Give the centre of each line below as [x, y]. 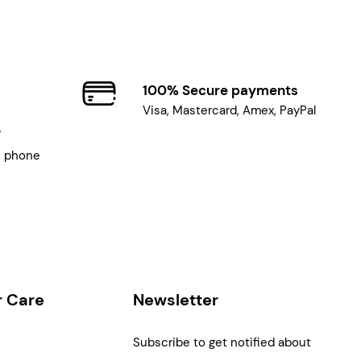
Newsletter [176, 299]
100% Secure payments [221, 91]
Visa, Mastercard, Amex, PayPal [230, 111]
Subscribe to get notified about [222, 342]
